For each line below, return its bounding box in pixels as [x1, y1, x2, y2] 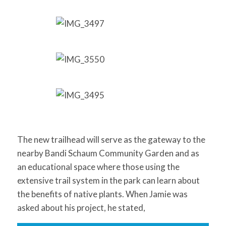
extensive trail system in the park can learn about [17, 175, 200, 186]
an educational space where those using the [17, 161, 180, 172]
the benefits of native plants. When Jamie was [17, 189, 188, 199]
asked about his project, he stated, [17, 202, 145, 213]
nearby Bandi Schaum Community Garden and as [17, 148, 199, 158]
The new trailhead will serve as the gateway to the [17, 134, 205, 145]
